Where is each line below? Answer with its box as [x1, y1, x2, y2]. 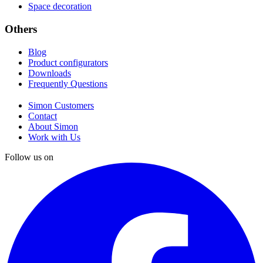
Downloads [28, 68, 71, 78]
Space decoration [28, 1, 92, 12]
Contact [28, 110, 57, 121]
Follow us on [5, 151, 53, 162]
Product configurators [28, 57, 108, 68]
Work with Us [28, 131, 80, 142]
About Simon [28, 121, 78, 131]
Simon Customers [28, 100, 94, 110]
